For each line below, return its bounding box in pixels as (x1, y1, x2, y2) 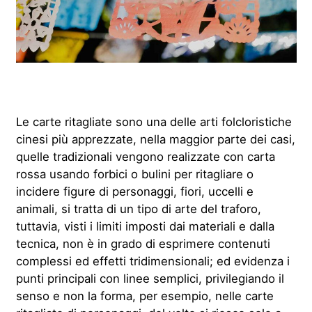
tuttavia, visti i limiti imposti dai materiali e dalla (15, 219, 274, 233)
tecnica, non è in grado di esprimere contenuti (15, 236, 270, 251)
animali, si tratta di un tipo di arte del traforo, (15, 201, 261, 216)
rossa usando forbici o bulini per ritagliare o (15, 166, 253, 181)
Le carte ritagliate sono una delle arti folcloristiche (15, 114, 292, 129)
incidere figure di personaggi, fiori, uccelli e (15, 184, 253, 198)
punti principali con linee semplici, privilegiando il (15, 271, 284, 286)
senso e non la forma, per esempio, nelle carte (15, 288, 274, 303)
